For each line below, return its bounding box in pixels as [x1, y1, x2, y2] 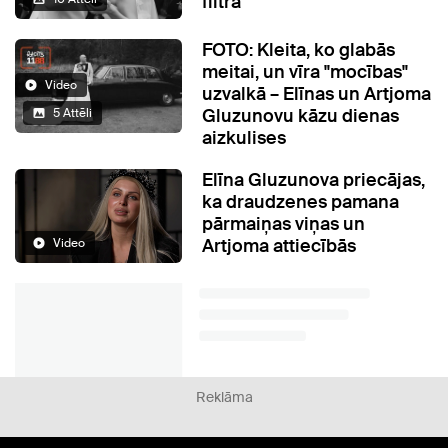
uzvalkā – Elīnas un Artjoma [202, 82, 432, 107]
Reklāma [195, 388, 253, 407]
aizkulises [202, 126, 287, 151]
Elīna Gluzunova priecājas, [202, 168, 426, 193]
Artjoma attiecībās [202, 234, 357, 259]
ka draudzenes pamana [202, 190, 400, 215]
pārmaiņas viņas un [202, 212, 366, 237]
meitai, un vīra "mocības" [202, 60, 409, 85]
